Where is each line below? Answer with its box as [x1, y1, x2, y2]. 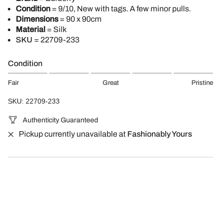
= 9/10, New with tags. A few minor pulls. [50, 4, 192, 13]
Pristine [191, 79, 213, 87]
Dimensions [16, 15, 58, 24]
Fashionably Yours [127, 130, 192, 139]
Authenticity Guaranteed [23, 116, 98, 124]
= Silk [45, 25, 67, 34]
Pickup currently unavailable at [19, 130, 127, 139]
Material [16, 25, 45, 34]
